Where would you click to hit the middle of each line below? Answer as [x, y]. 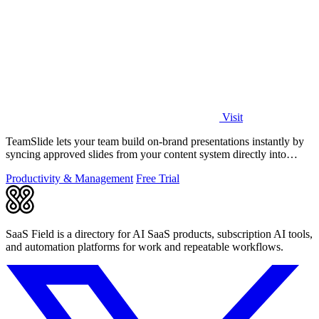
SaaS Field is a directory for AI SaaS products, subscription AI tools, [159, 234]
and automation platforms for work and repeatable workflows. [145, 246]
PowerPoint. [33, 167]
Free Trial [158, 178]
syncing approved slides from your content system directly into [146, 154]
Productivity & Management [69, 178]
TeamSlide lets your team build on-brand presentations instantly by [155, 141]
